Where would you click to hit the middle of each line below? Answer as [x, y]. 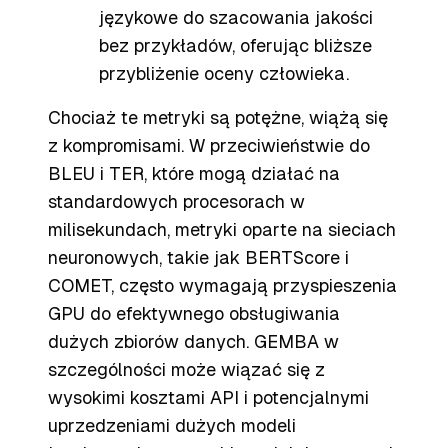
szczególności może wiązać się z [186, 369]
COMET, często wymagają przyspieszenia [222, 285]
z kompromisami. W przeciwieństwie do [209, 145]
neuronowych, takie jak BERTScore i [198, 257]
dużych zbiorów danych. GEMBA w [193, 341]
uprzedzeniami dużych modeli [172, 425]
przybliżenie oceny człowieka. [224, 73]
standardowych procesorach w [176, 201]
